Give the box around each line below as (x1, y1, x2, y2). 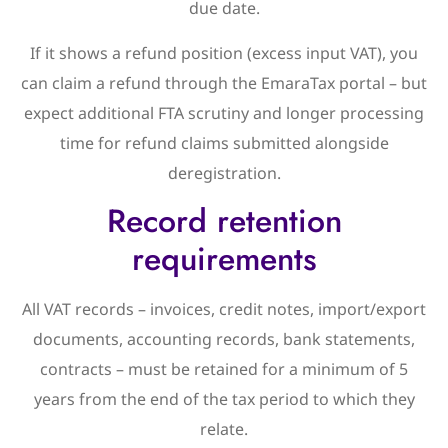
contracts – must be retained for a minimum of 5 (40, 358, 408, 381)
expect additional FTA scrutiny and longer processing (24, 101, 424, 124)
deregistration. (167, 161, 281, 184)
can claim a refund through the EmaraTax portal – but (21, 71, 427, 94)
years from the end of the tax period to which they (33, 388, 415, 411)
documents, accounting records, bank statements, (33, 328, 415, 351)
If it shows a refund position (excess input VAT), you (30, 41, 418, 64)
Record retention (106, 198, 342, 245)
